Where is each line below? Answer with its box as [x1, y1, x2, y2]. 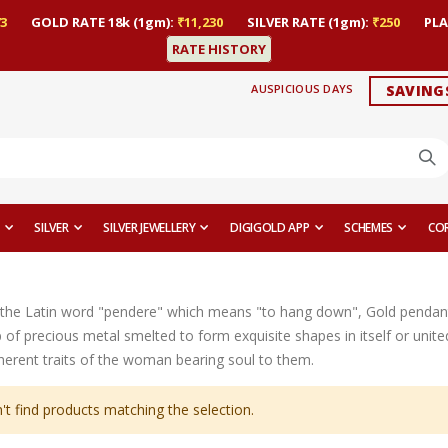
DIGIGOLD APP [230, 219, 310, 237]
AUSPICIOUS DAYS [251, 81, 354, 97]
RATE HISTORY [172, 39, 266, 58]
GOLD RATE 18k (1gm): [30, 12, 177, 31]
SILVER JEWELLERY [103, 219, 196, 237]
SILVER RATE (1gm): [246, 12, 372, 31]
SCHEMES [344, 219, 394, 237]
